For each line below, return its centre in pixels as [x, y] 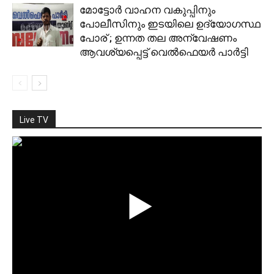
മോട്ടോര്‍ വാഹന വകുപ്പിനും [147, 10]
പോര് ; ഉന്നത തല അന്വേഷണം [158, 38]
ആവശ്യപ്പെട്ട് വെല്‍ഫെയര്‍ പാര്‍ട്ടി [164, 52]
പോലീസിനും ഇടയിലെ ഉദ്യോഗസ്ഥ [170, 24]
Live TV [34, 120]
